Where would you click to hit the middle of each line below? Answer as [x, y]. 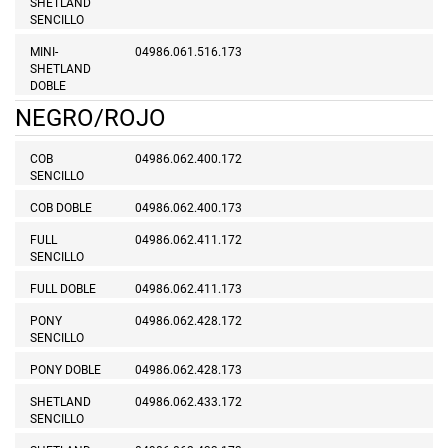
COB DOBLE [61, 208]
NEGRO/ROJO [90, 118]
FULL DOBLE [63, 289]
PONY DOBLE [65, 370]
